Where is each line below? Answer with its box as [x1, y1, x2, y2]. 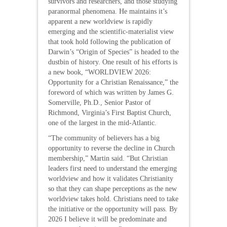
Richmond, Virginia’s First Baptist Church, [48, 108, 171, 117]
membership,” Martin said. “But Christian [48, 154, 168, 162]
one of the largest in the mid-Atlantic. [48, 119, 157, 127]
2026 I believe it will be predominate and [48, 215, 167, 223]
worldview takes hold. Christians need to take [48, 195, 178, 203]
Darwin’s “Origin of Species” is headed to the [48, 48, 179, 56]
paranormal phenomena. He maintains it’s [48, 7, 167, 15]
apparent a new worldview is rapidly [48, 17, 153, 25]
